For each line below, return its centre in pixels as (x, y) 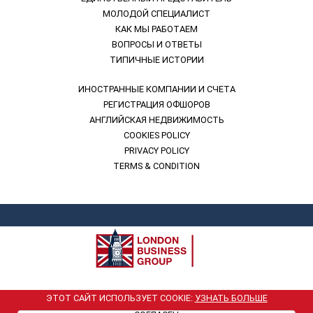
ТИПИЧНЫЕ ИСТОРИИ (156, 60)
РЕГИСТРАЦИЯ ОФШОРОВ (156, 104)
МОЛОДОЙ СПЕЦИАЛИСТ (156, 14)
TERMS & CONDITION (156, 166)
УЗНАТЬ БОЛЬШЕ (231, 298)
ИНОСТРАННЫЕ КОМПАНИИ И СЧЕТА (156, 89)
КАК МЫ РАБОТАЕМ (156, 29)
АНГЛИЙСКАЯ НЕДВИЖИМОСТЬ (156, 120)
